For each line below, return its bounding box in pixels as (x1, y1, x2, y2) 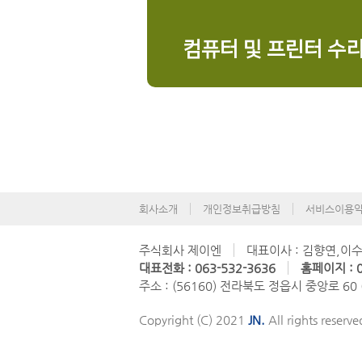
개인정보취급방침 (203, 203, 280, 215)
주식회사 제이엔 (139, 243, 221, 257)
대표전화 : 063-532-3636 (139, 261, 276, 275)
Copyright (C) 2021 (139, 313, 248, 326)
